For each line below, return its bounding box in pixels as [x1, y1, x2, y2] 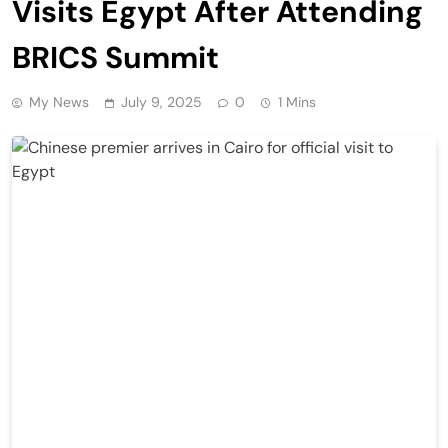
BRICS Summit [12, 37, 219, 77]
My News [29, 92, 89, 111]
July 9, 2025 [121, 92, 202, 111]
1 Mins [278, 92, 316, 111]
